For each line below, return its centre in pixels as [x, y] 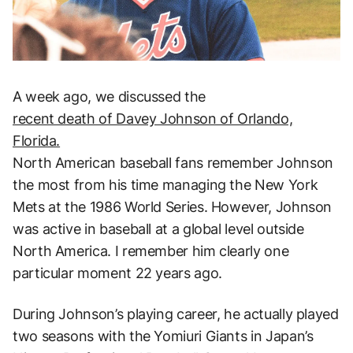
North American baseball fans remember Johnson [173, 162]
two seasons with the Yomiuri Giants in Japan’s [163, 336]
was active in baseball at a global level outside [158, 229]
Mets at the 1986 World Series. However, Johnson [173, 206]
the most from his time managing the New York [165, 184]
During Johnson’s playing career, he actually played [176, 314]
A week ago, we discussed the [109, 96]
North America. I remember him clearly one [151, 251]
